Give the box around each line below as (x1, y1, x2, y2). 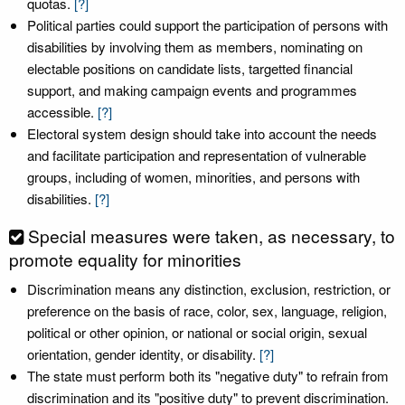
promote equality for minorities (9, 247, 241, 271)
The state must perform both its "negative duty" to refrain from (27, 366, 389, 385)
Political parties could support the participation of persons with (27, 15, 388, 34)
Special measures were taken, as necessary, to (28, 223, 395, 248)
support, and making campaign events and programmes (27, 80, 357, 99)
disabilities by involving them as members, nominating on (27, 37, 363, 56)
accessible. (27, 102, 98, 121)
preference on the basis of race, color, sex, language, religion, (27, 301, 387, 320)
